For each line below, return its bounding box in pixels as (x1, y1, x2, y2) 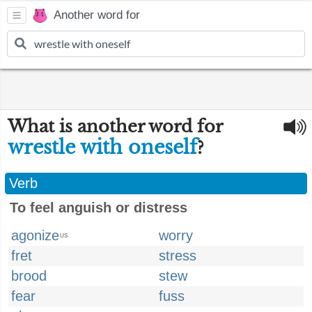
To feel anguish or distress (10, 200, 187, 215)
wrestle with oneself (8, 136, 197, 159)
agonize (11, 228, 59, 243)
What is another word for (8, 116, 222, 136)
